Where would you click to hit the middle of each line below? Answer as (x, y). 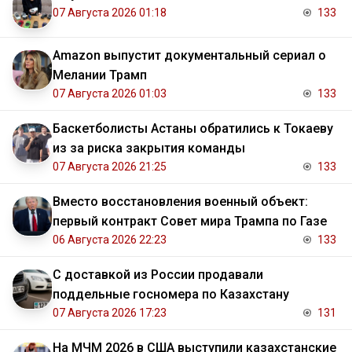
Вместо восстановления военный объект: (180, 202)
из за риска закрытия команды (149, 148)
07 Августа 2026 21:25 (110, 167)
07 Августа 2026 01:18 (110, 13)
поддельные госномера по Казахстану (171, 295)
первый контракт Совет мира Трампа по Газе (190, 222)
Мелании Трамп (100, 75)
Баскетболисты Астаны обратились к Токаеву (193, 129)
